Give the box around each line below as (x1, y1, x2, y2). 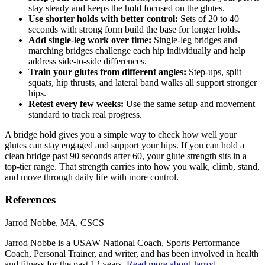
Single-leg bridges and (151, 34, 237, 45)
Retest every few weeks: (28, 98, 124, 109)
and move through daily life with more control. (5, 172, 179, 182)
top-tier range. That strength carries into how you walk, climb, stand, (5, 161, 260, 172)
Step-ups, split (186, 66, 241, 77)
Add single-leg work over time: (28, 34, 151, 45)
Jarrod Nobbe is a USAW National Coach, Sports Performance (5, 238, 240, 248)
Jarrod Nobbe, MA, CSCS (5, 218, 104, 228)
